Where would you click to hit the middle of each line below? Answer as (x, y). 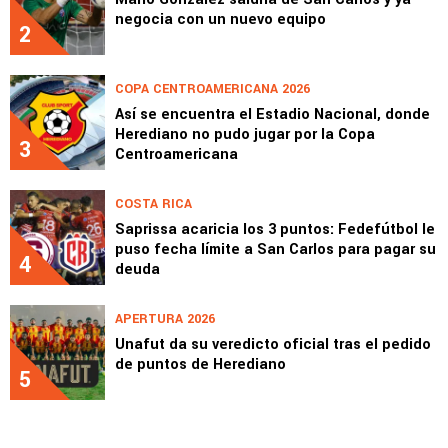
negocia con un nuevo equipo (220, 20)
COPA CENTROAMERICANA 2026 (212, 89)
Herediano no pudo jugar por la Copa (245, 135)
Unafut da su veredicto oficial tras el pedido (273, 345)
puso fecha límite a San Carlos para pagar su (275, 250)
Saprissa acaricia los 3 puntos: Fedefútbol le (275, 230)
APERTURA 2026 (165, 319)
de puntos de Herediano (200, 365)
